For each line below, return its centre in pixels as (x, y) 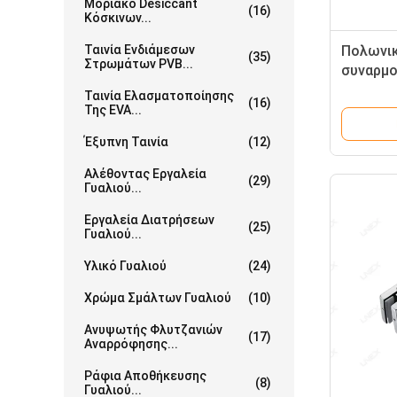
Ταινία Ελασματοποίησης (159, 96)
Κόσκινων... (118, 18)
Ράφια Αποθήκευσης (145, 376)
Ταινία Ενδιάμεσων (140, 50)
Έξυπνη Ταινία (126, 142)
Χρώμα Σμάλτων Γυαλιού (158, 298)
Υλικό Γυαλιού (125, 266)
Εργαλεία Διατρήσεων (149, 220)
